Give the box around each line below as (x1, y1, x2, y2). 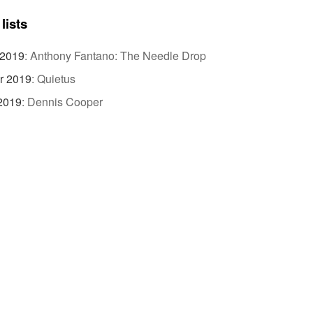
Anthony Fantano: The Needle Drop (29, 47, 206, 64)
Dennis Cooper (27, 93, 103, 110)
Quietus (36, 70, 75, 87)
